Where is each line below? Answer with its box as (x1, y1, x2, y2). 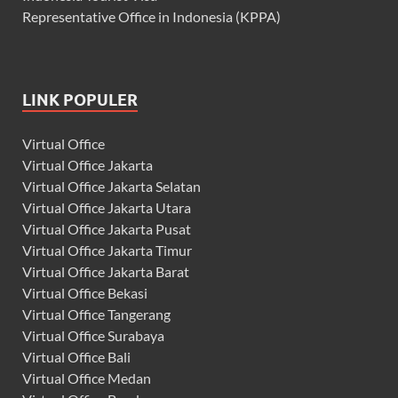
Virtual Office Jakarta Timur (22, 241, 192, 259)
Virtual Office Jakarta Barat (22, 262, 189, 280)
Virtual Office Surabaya (22, 326, 164, 344)
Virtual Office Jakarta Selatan (22, 177, 201, 195)
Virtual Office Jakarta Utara (22, 198, 191, 216)
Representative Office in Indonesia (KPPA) (22, 7, 281, 25)
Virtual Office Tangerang (22, 305, 171, 322)
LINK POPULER (22, 90, 138, 109)
